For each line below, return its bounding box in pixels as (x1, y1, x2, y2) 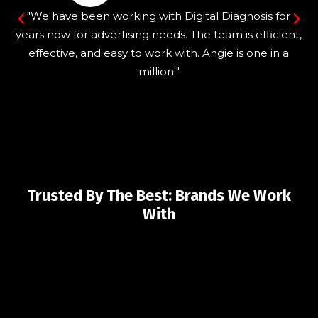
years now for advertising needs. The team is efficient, (16, 28, 302, 42)
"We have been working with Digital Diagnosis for (27, 9, 291, 23)
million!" (138, 65, 180, 79)
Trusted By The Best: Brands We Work (27, 186, 291, 206)
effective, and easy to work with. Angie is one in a (28, 46, 290, 60)
